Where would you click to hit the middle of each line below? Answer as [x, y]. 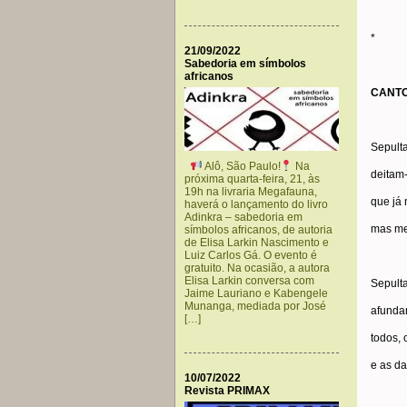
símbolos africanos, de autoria [258, 230]
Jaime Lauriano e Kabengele [256, 293]
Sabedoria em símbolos [245, 64]
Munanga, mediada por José [255, 306]
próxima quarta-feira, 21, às [252, 179]
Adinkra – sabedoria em [243, 217]
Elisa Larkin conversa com [249, 281]
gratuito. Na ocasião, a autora [257, 268]
